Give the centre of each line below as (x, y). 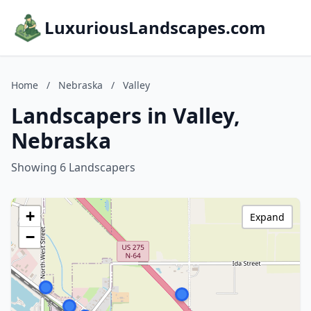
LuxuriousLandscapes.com (155, 27)
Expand (267, 217)
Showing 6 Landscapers (73, 167)
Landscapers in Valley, (126, 116)
